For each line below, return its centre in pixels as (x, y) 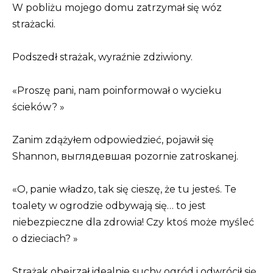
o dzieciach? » (45, 239)
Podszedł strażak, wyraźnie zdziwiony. (102, 57)
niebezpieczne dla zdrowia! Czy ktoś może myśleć (133, 222)
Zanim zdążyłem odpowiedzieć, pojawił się (113, 140)
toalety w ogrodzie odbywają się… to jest (109, 206)
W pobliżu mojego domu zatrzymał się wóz (117, 8)
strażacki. (34, 24)
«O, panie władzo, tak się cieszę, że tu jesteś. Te (124, 190)
